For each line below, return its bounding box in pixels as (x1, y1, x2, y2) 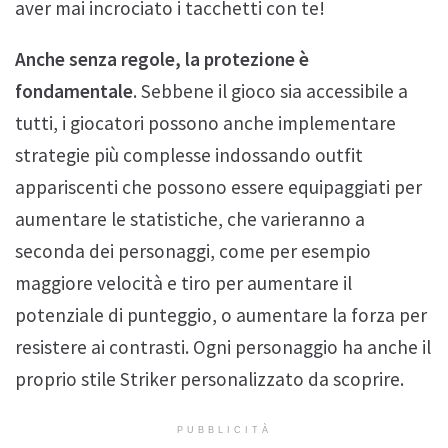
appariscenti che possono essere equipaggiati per (15, 175, 422, 200)
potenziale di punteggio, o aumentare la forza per (15, 303, 427, 328)
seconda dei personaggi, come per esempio (15, 239, 371, 264)
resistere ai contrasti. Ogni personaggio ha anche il (15, 335, 431, 360)
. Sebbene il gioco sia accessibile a (133, 79, 408, 104)
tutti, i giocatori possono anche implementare (15, 111, 396, 136)
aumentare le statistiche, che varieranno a (15, 207, 365, 232)
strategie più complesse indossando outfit (15, 143, 363, 168)
